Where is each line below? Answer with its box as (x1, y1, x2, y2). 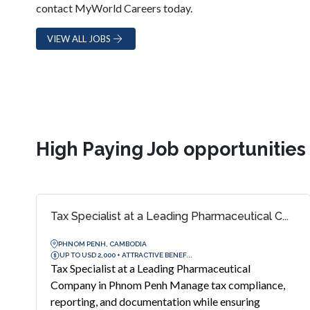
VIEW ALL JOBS (47, 33, 111, 44)
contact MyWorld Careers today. (36, 1, 192, 15)
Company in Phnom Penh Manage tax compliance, (51, 278, 285, 291)
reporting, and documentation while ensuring (51, 295, 260, 308)
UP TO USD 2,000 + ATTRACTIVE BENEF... (60, 250, 192, 259)
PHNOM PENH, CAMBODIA (58, 239, 147, 248)
